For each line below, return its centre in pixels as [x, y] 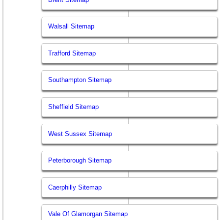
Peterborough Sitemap [80, 161]
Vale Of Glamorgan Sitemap [88, 214]
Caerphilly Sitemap [75, 187]
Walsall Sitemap [71, 27]
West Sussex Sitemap [80, 134]
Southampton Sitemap [80, 80]
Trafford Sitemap [72, 53]
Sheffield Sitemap [74, 107]
